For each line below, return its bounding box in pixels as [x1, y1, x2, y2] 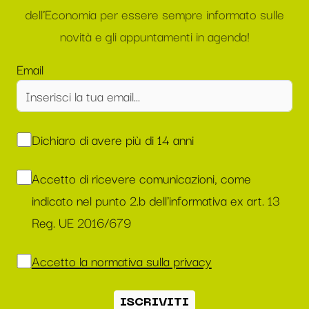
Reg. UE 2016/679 [31, 212, 131, 232]
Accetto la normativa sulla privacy [31, 250, 212, 271]
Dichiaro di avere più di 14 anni [31, 129, 194, 150]
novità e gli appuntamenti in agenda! [59, 26, 250, 46]
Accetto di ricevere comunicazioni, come [31, 168, 251, 188]
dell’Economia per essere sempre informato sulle [25, 3, 284, 24]
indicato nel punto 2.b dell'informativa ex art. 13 [31, 190, 279, 210]
